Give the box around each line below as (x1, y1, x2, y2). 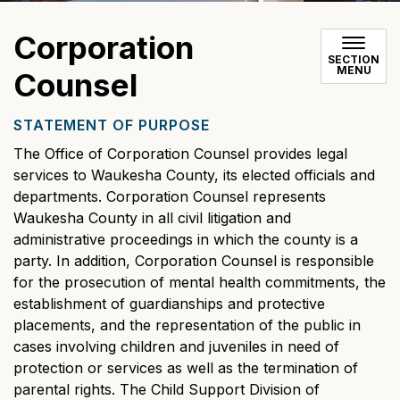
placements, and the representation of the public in (13, 316, 361, 334)
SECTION (328, 53, 379, 66)
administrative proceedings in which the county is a (13, 230, 358, 248)
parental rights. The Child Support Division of (13, 380, 320, 398)
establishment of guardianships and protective (13, 295, 325, 312)
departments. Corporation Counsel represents (13, 187, 326, 205)
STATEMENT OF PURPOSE (13, 116, 210, 134)
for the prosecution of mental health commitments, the (13, 273, 386, 291)
